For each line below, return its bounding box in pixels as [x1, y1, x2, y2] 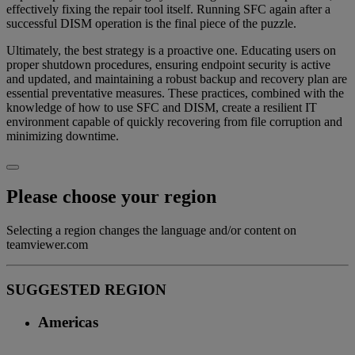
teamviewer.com [6, 238, 88, 252]
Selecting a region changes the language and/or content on [6, 223, 296, 238]
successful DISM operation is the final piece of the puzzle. [6, 17, 296, 31]
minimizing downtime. [6, 129, 119, 143]
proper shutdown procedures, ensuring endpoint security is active [6, 58, 330, 72]
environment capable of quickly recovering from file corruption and [6, 115, 342, 129]
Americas [38, 313, 98, 330]
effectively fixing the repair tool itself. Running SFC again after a [6, 2, 330, 17]
